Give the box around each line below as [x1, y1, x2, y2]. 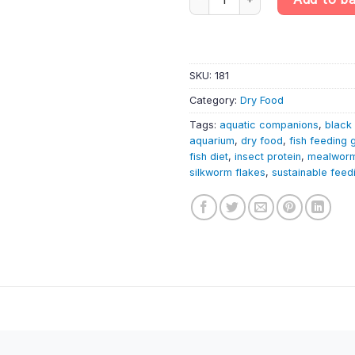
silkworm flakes [189, 166, 265, 178]
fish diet [189, 150, 228, 162]
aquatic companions [219, 118, 319, 131]
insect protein [235, 150, 301, 162]
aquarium [189, 134, 235, 147]
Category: [189, 94, 240, 106]
